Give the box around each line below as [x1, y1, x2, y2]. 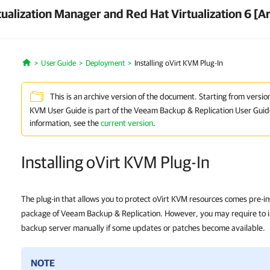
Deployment [85, 58, 125, 67]
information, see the [30, 118, 101, 128]
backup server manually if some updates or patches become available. [21, 223, 265, 233]
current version [101, 118, 153, 128]
